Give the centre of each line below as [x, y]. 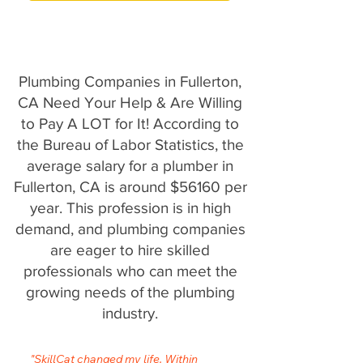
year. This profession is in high [130, 208]
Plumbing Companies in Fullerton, [130, 81]
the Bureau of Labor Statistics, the [130, 145]
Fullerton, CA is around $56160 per [130, 187]
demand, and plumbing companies [130, 229]
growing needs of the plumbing [130, 292]
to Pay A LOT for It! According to [130, 124]
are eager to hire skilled [130, 250]
